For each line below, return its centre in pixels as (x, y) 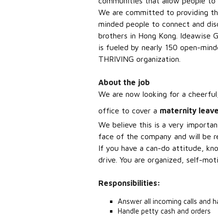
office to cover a (129, 110)
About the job (124, 82)
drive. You (116, 160)
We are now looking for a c (145, 94)
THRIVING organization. (139, 59)
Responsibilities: (129, 183)
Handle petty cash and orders (164, 211)
